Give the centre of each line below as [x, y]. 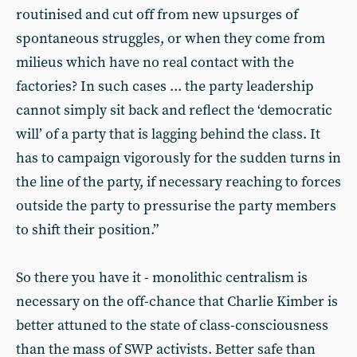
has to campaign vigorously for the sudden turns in [178, 158]
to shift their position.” [87, 230]
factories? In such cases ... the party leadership [165, 86]
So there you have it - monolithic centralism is [162, 278]
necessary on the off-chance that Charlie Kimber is [177, 302]
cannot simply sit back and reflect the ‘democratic [174, 110]
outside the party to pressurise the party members [176, 206]
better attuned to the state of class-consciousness [172, 326]
